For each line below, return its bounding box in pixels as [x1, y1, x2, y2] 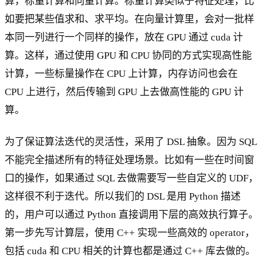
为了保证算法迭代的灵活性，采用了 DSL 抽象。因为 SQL [5, 136, 257, 147]
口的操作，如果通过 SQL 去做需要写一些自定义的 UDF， [5, 173, 258, 184]
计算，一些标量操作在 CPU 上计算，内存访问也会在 [5, 68, 238, 80]
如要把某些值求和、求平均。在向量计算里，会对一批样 [5, 14, 254, 25]
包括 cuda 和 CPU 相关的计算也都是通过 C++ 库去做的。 [5, 245, 255, 257]
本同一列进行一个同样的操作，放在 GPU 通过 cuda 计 [5, 32, 243, 43]
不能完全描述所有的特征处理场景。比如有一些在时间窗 [5, 154, 254, 166]
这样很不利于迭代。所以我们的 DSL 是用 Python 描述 [5, 191, 241, 202]
